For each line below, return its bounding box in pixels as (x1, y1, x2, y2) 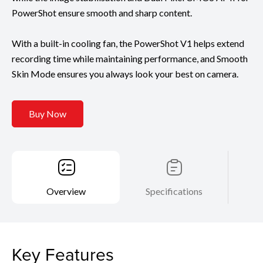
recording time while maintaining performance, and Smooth (12, 52, 248, 64)
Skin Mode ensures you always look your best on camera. (12, 68, 238, 79)
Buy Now (29, 108, 66, 120)
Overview (46, 185, 86, 197)
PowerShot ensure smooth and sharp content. (12, 6, 192, 18)
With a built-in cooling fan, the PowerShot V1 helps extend (12, 37, 244, 49)
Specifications (146, 185, 203, 197)
